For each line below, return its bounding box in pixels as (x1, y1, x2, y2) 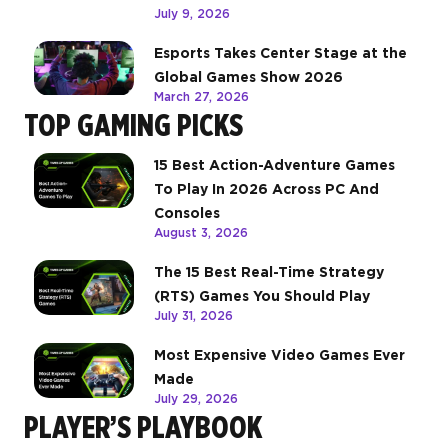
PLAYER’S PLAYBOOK (24, 409, 262, 446)
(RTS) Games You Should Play (154, 288, 370, 305)
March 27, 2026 (154, 89, 249, 105)
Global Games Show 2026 (154, 69, 343, 86)
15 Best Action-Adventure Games (154, 157, 395, 174)
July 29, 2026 (154, 391, 238, 407)
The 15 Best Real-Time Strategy (154, 264, 384, 281)
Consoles (154, 205, 220, 222)
